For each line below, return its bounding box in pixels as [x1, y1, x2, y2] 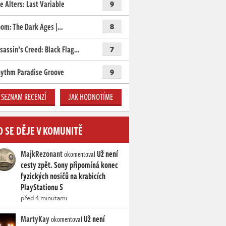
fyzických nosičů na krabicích [21, 170, 105, 183]
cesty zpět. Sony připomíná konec [21, 159, 118, 172]
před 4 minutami [21, 193, 67, 203]
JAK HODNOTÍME [68, 91, 114, 103]
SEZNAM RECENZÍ [1, 91, 47, 103]
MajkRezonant [21, 148, 63, 160]
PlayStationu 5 [21, 181, 63, 194]
